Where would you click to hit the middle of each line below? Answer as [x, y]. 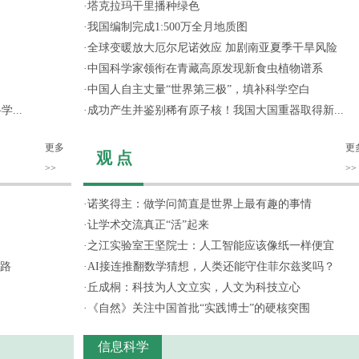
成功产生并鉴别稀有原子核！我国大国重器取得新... [216, 110]
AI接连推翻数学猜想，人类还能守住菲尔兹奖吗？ [211, 266]
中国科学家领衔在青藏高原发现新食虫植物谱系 [205, 69]
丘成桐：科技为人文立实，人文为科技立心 [194, 287]
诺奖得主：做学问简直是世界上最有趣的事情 [200, 204]
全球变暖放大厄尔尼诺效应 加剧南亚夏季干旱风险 [212, 48]
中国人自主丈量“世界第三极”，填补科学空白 [199, 89]
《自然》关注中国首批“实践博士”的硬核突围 [199, 308]
